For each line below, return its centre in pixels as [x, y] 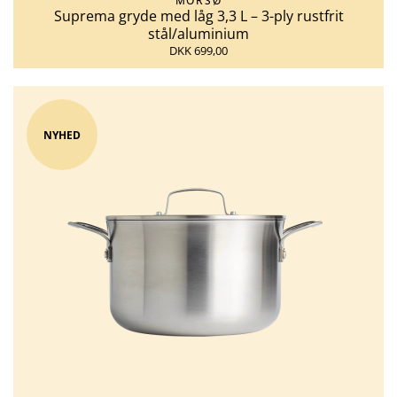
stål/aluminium [198, 34]
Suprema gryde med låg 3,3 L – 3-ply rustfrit [198, 16]
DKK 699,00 [198, 51]
